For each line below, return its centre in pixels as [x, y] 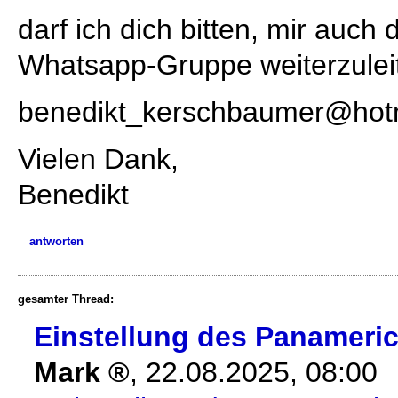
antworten [56, 242]
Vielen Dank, [98, 159]
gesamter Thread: [66, 299]
